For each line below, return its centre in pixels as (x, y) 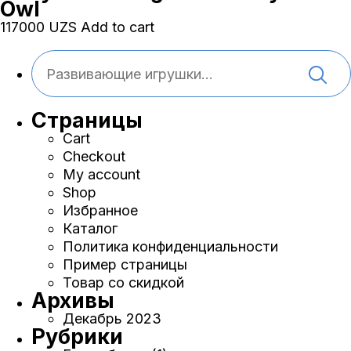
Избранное (100, 210)
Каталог (90, 228)
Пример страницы (125, 264)
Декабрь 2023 (112, 318)
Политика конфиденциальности (170, 246)
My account (101, 174)
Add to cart (118, 27)
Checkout (94, 156)
